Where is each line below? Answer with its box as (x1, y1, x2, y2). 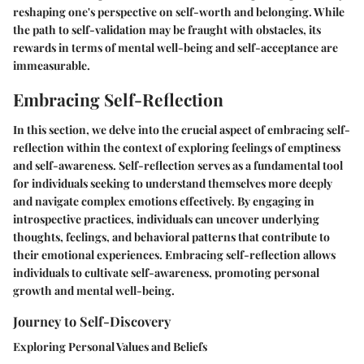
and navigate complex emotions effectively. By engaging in (13, 193, 314, 210)
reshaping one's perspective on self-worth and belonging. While (13, 3, 344, 19)
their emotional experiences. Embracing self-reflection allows (13, 247, 336, 263)
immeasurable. (13, 57, 90, 73)
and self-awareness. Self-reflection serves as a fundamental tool (13, 158, 343, 174)
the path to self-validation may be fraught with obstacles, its (13, 21, 321, 37)
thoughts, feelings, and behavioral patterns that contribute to (13, 229, 330, 245)
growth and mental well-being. (13, 283, 175, 299)
